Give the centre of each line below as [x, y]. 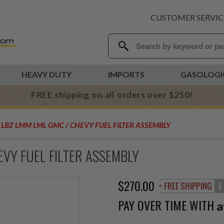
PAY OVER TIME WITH [167, 205]
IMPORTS [126, 74]
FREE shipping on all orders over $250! [112, 95]
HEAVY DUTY [46, 74]
